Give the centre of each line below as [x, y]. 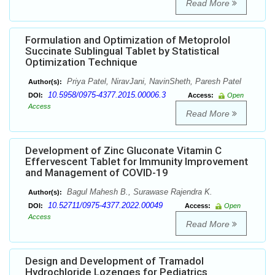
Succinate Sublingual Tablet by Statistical [122, 51]
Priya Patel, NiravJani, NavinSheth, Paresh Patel [153, 82]
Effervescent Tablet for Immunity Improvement [137, 162]
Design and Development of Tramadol [114, 261]
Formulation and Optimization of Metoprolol [128, 40]
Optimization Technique [81, 62]
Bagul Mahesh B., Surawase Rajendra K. [138, 192]
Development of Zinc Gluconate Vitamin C [123, 151]
